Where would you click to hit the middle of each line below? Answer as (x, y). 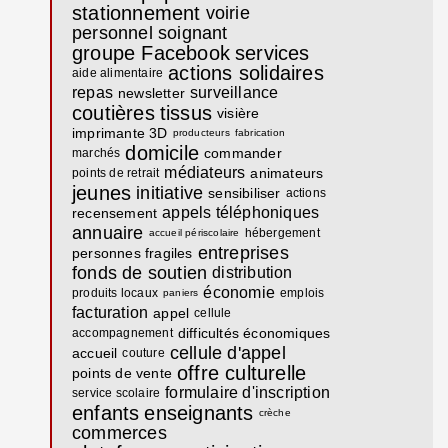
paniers (181, 293)
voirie (227, 13)
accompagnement (122, 333)
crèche (274, 413)
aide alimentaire (118, 73)
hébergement (282, 233)
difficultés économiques (254, 333)
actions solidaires (246, 73)
